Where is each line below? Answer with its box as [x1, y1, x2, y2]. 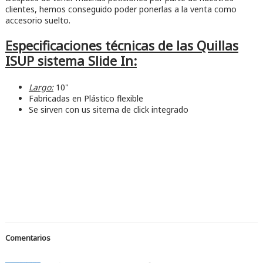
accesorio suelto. [5, 14, 70, 26]
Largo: [28, 82, 53, 93]
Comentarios [5, 232, 50, 244]
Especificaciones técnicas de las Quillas [5, 37, 238, 55]
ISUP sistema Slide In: [5, 52, 137, 70]
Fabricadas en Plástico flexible [28, 93, 143, 104]
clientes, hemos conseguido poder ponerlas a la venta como [5, 3, 237, 15]
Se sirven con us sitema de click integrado [28, 104, 188, 116]
